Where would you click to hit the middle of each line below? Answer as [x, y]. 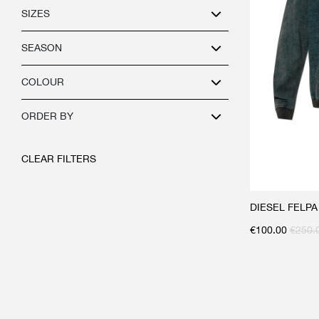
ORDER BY [47, 116]
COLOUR [43, 82]
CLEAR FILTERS [59, 159]
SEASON [42, 48]
